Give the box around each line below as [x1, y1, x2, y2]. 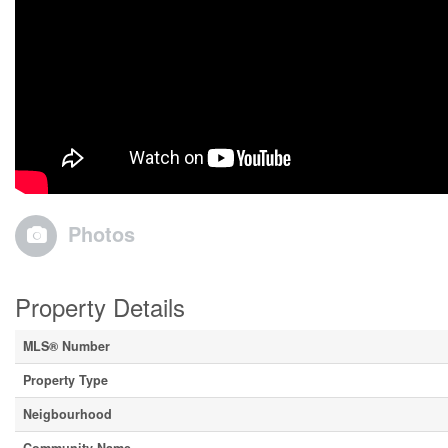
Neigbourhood [23, 405, 112, 424]
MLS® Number [23, 337, 110, 356]
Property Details [15, 289, 185, 325]
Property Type [23, 371, 108, 390]
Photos [68, 219, 135, 249]
